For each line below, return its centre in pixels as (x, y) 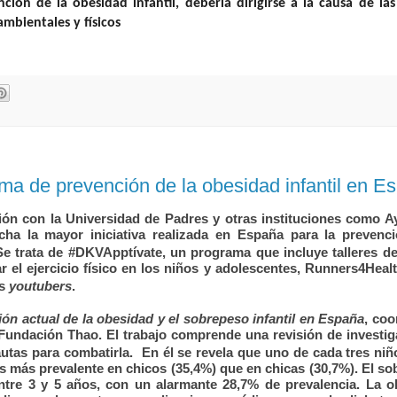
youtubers (40, 286)
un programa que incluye (252, 252)
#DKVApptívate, (119, 252)
